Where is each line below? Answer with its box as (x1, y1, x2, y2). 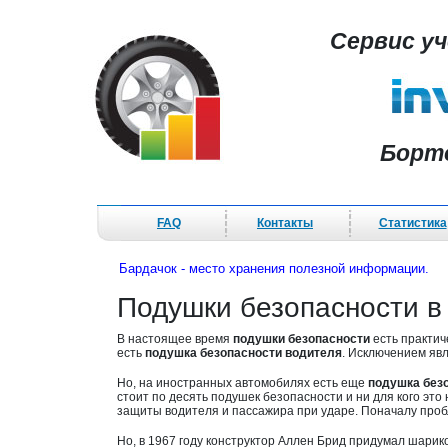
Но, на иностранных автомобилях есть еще (117, 376, 368, 390)
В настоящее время (117, 332, 233, 346)
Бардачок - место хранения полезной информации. (119, 261, 429, 276)
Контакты (257, 216, 313, 230)
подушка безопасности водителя (145, 346, 342, 360)
